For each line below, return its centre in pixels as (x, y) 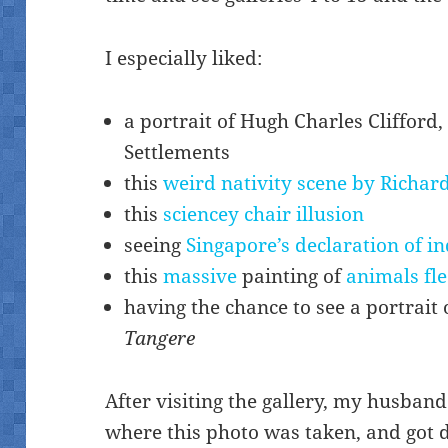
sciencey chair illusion (264, 213)
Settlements (177, 151)
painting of (292, 275)
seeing (155, 244)
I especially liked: (184, 57)
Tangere (160, 337)
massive (200, 275)
